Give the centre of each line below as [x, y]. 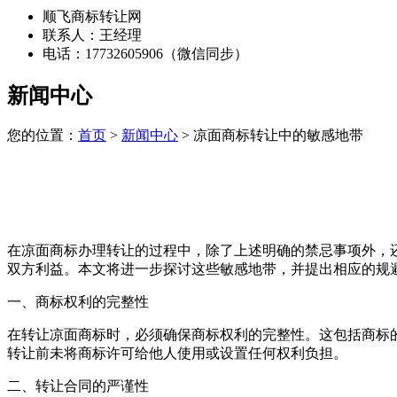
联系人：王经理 [92, 35]
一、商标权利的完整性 [78, 301]
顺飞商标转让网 [92, 16]
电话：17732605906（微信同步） [145, 53]
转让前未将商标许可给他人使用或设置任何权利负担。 [177, 353]
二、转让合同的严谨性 [78, 385]
